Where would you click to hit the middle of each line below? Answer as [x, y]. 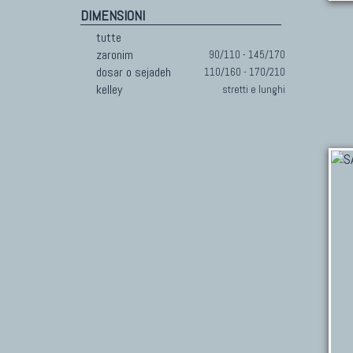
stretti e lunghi [254, 89]
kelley [109, 89]
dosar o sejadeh [134, 72]
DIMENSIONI [113, 15]
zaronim [115, 55]
